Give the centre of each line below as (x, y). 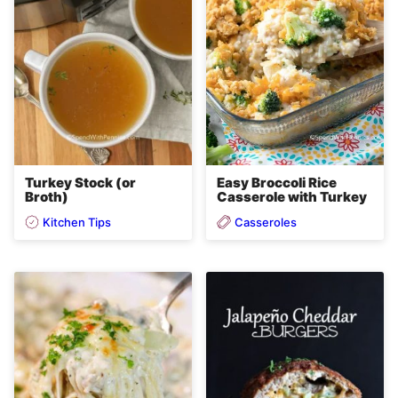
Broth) (47, 197)
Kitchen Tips (77, 222)
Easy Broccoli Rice (277, 183)
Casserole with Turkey (292, 197)
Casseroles (266, 222)
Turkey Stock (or (80, 183)
